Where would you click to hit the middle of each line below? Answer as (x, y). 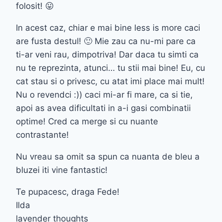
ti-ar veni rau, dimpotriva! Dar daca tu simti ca (107, 54)
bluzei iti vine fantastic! (62, 170)
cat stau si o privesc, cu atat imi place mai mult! (110, 81)
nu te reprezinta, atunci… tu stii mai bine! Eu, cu (111, 68)
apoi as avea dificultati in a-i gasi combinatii (103, 108)
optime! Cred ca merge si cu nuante (87, 121)
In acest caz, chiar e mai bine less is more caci (108, 28)
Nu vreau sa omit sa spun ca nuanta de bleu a (108, 156)
